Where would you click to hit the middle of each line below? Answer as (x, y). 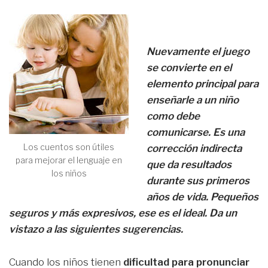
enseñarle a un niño (193, 100)
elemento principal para (202, 84)
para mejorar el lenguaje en (69, 160)
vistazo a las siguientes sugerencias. (96, 229)
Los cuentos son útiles (69, 147)
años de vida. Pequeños (202, 197)
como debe (173, 116)
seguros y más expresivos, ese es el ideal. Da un (123, 213)
